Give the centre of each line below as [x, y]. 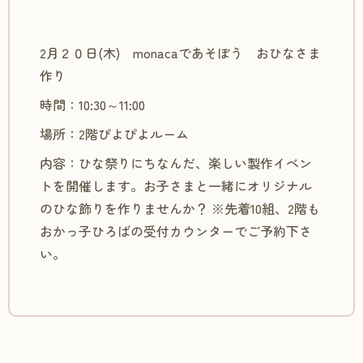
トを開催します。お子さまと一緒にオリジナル [175, 185]
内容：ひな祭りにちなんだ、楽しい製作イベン [175, 162]
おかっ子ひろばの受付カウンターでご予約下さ [175, 231]
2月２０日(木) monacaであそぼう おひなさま [180, 52]
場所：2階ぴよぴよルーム [114, 133]
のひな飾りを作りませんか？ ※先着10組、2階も [179, 208]
